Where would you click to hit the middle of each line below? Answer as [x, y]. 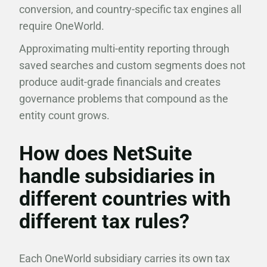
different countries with [125, 198]
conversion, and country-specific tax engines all [130, 9]
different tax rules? [104, 221]
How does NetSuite [105, 153]
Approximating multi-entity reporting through [124, 49]
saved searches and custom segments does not [132, 65]
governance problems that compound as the [124, 99]
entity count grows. [64, 115]
